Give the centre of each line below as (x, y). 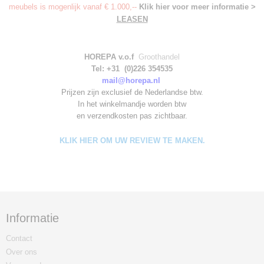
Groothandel (158, 57)
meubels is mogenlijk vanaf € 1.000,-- (74, 7)
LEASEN (132, 19)
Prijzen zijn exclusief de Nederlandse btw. (132, 92)
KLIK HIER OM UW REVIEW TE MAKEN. (132, 141)
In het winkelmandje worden (125, 104)
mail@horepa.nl (131, 80)
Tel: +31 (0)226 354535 (132, 69)
